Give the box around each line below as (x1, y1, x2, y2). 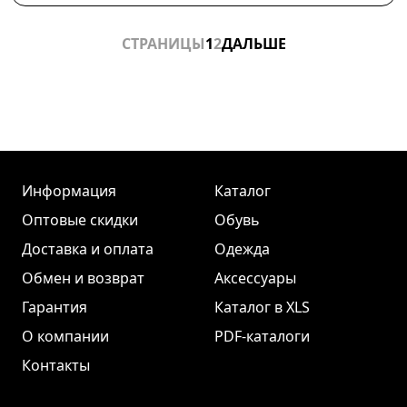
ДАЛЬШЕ (221, 33, 286, 54)
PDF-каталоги (214, 326, 310, 346)
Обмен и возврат (22, 268, 144, 288)
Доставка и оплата (22, 239, 154, 259)
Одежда (214, 239, 270, 259)
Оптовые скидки (22, 210, 138, 230)
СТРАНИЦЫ (121, 33, 205, 54)
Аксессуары (214, 268, 296, 288)
